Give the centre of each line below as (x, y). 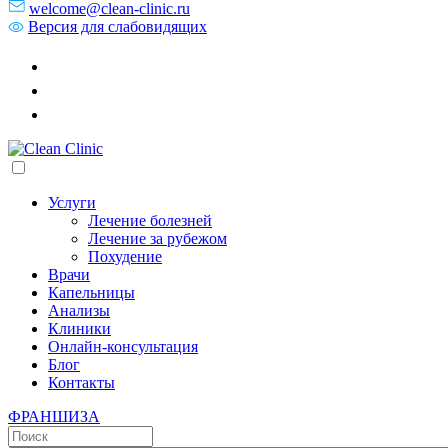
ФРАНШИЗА (54, 416)
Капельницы (91, 292)
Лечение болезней (150, 220)
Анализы (79, 310)
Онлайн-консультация (123, 346)
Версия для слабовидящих (117, 26)
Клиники (79, 328)
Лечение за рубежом (157, 238)
